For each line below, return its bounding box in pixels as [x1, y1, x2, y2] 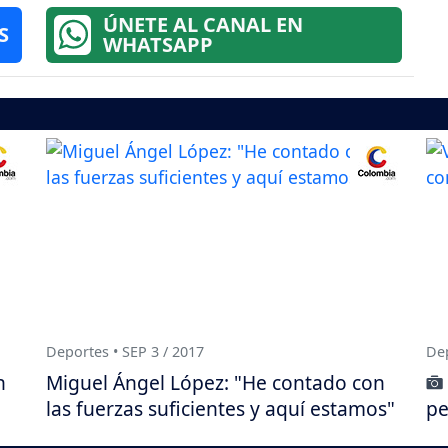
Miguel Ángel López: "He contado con [46, 368, 385, 396]
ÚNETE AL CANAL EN [102, 10, 303, 38]
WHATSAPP [102, 30, 213, 58]
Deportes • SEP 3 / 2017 [46, 342, 204, 362]
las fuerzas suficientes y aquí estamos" [46, 394, 395, 422]
